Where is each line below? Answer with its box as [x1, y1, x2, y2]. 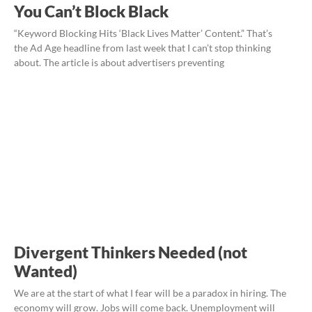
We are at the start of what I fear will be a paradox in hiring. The [14, 286, 286, 299]
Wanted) [14, 260, 77, 281]
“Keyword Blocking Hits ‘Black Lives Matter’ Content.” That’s [14, 26, 272, 39]
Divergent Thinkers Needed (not [14, 242, 247, 262]
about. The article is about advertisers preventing [14, 56, 224, 68]
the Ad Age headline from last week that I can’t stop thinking [14, 41, 271, 54]
